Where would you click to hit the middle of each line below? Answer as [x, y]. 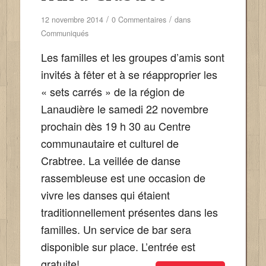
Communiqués [64, 33]
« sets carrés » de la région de [113, 92]
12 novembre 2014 [72, 20]
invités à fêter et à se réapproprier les [129, 75]
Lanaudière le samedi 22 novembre [124, 109]
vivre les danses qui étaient [105, 195]
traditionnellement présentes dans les [129, 212]
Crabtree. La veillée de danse [110, 161]
